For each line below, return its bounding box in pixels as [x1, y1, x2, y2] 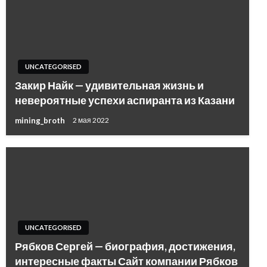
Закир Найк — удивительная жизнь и [15, 79, 204, 92]
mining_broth [15, 115, 67, 125]
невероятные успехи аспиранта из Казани [15, 94, 235, 107]
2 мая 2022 [73, 116, 109, 125]
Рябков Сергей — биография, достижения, [15, 240, 235, 253]
